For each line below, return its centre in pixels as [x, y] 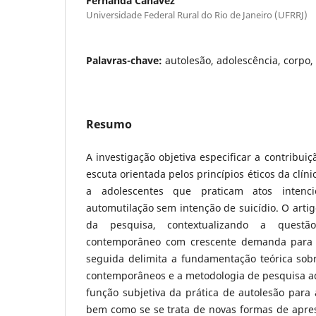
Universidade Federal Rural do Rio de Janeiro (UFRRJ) [197, 14]
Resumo [109, 124]
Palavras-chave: [126, 60]
